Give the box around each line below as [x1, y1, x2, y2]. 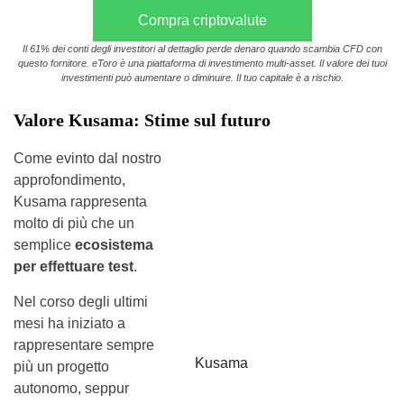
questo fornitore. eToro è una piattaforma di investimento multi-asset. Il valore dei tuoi [17, 57, 387, 69]
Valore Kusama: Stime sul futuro [14, 109, 271, 130]
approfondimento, [14, 171, 125, 188]
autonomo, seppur [14, 380, 129, 396]
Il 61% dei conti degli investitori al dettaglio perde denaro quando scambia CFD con [22, 42, 382, 54]
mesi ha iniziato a [14, 315, 125, 331]
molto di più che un [14, 215, 134, 231]
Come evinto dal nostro [14, 150, 161, 166]
